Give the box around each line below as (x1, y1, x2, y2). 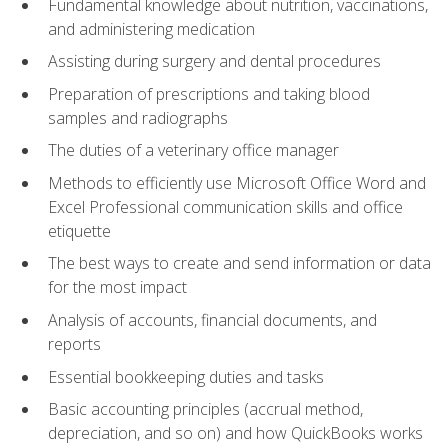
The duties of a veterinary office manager (48, 139, 339, 162)
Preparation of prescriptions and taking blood (48, 82, 370, 105)
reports (48, 333, 101, 356)
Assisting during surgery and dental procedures (48, 50, 381, 73)
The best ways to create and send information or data (48, 252, 431, 275)
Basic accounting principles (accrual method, (48, 398, 363, 421)
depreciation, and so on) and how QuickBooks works (48, 422, 423, 445)
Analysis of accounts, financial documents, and (48, 309, 377, 332)
